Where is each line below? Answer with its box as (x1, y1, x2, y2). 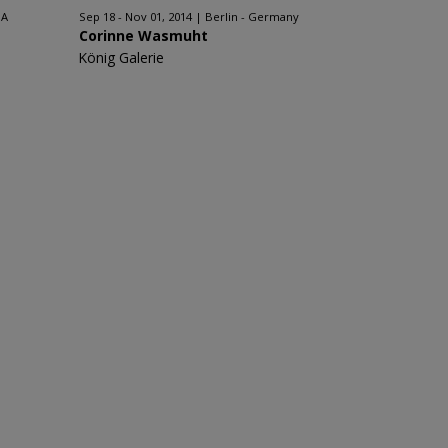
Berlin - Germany (204, 9, 299, 24)
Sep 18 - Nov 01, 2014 (78, 9, 192, 24)
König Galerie (77, 48, 164, 67)
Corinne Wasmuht (78, 26, 208, 45)
